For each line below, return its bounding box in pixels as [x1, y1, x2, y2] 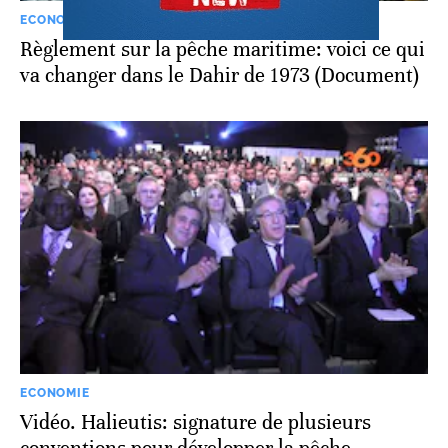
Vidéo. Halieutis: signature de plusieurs [20, 410, 371, 436]
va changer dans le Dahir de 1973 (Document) [20, 62, 419, 88]
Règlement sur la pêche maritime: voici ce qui [20, 36, 425, 62]
